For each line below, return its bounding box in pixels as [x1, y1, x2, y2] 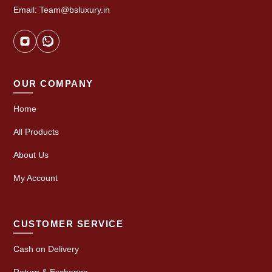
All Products [13, 126, 59, 137]
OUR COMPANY [13, 78, 93, 89]
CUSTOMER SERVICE [13, 218, 123, 229]
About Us [13, 149, 49, 160]
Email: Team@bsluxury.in [13, 4, 110, 15]
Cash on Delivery [13, 243, 79, 254]
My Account [13, 172, 58, 183]
